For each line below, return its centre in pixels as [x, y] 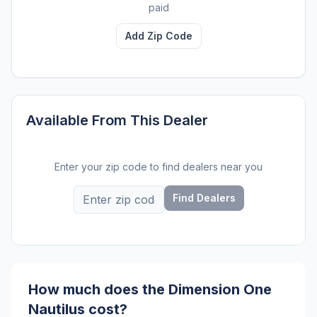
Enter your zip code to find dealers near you [158, 167]
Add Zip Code [158, 36]
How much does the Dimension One [150, 289]
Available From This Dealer [117, 120]
